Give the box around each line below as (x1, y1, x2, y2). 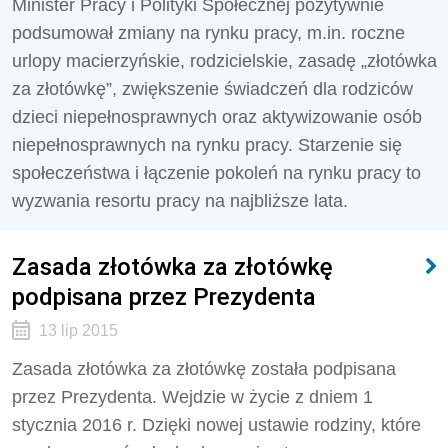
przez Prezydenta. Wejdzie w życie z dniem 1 (12, 387, 373, 407)
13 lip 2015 (38, 322, 118, 339)
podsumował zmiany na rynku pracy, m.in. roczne (12, 23, 405, 43)
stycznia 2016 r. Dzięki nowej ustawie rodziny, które (12, 415, 421, 435)
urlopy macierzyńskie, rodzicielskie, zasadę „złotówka (12, 51, 437, 71)
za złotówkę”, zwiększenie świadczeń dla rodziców (12, 79, 413, 99)
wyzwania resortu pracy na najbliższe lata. (12, 191, 348, 211)
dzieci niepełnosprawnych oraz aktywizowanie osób (12, 107, 422, 127)
